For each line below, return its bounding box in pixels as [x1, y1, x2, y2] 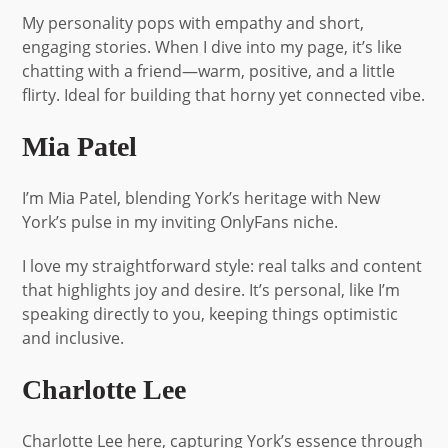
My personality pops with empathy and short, [22, 11, 365, 34]
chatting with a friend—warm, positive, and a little [22, 59, 396, 82]
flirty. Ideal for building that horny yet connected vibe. [22, 83, 426, 106]
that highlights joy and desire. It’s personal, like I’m [22, 278, 401, 301]
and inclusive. [22, 326, 125, 349]
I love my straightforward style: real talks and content [22, 254, 423, 277]
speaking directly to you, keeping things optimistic [22, 302, 399, 325]
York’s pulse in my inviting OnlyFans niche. [22, 210, 339, 233]
